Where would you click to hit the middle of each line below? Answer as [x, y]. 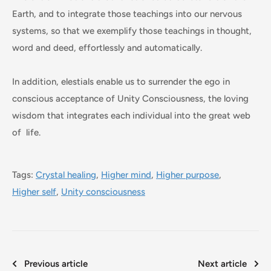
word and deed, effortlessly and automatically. [107, 47]
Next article [222, 263]
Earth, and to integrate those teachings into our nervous [127, 14]
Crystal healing [66, 175]
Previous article [56, 263]
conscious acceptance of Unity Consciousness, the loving [130, 98]
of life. [26, 132]
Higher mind [126, 175]
